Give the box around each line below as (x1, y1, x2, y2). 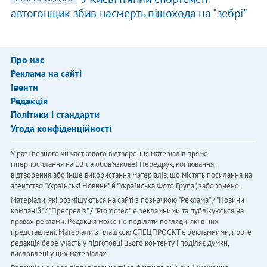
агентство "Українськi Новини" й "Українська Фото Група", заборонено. (10, 181, 241, 191)
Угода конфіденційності (10, 122, 111, 135)
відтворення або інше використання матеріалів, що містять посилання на (10, 170, 252, 181)
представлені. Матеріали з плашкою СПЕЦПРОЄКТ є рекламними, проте (10, 227, 252, 238)
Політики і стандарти (10, 108, 100, 121)
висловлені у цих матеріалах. (10, 249, 108, 259)
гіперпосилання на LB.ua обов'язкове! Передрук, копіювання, (10, 159, 215, 170)
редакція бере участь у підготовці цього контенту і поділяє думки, (10, 238, 229, 249)
